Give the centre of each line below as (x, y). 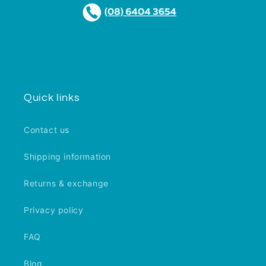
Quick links (52, 98)
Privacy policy (54, 210)
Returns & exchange (66, 183)
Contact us (47, 129)
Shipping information (67, 156)
